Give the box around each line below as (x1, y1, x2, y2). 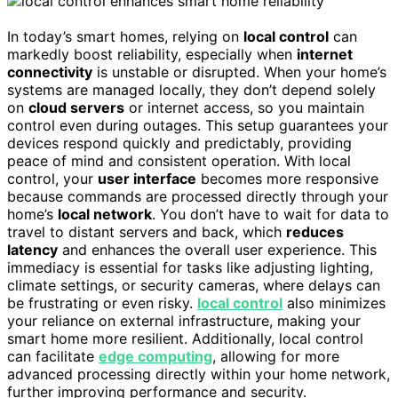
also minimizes (283, 293, 386, 312)
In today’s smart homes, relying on (7, 27, 243, 45)
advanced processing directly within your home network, (7, 364, 390, 383)
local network (58, 204, 152, 223)
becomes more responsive (196, 169, 378, 187)
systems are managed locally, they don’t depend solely (7, 80, 376, 99)
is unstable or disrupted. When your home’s (92, 62, 386, 81)
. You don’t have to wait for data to (152, 204, 389, 223)
